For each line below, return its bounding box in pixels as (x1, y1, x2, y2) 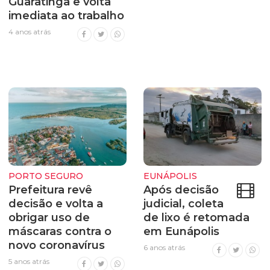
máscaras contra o (8, 224, 111, 238)
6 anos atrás (143, 242, 185, 252)
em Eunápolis (143, 224, 219, 238)
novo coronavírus (8, 238, 105, 252)
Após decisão (143, 183, 219, 196)
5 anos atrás (8, 256, 49, 266)
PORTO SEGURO (8, 171, 83, 182)
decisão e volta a (8, 196, 103, 210)
